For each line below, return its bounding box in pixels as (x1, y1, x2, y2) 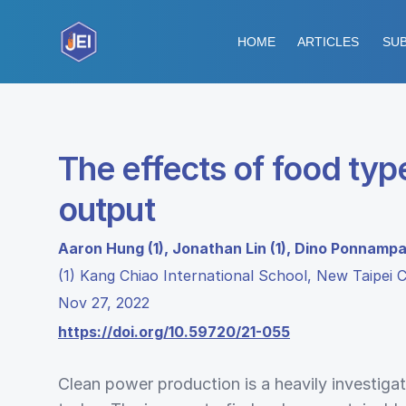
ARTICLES (297, 34, 359, 49)
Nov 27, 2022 (58, 294, 150, 312)
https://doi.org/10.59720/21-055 (58, 323, 290, 341)
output (58, 189, 155, 229)
